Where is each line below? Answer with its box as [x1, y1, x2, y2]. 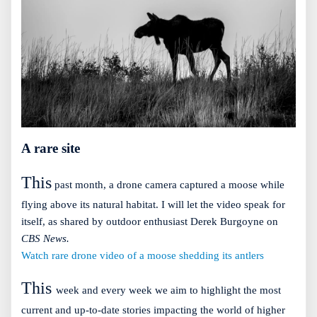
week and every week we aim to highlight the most [56, 284, 281, 296]
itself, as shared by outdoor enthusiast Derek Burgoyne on [21, 216, 278, 228]
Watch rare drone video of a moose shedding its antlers [21, 250, 264, 262]
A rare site [21, 141, 80, 156]
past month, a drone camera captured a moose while [52, 179, 284, 191]
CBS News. [21, 233, 69, 245]
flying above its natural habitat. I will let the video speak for [21, 199, 285, 211]
